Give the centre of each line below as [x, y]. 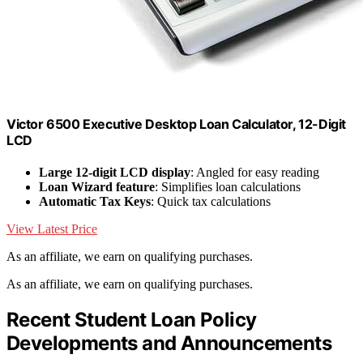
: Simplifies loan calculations [228, 187]
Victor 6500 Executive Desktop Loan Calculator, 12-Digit [177, 124]
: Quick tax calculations [211, 202]
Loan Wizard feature [97, 187]
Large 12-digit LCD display [115, 173]
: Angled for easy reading [255, 173]
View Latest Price [52, 229]
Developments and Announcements [169, 344]
